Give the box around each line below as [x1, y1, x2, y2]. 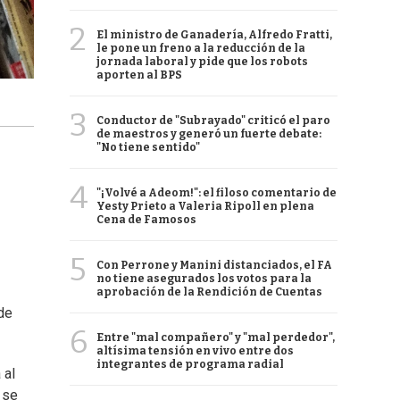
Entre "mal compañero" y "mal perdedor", [96, 331, 335, 344]
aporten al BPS [96, 69, 182, 81]
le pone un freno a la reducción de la [96, 42, 305, 54]
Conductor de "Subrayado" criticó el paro [96, 114, 330, 127]
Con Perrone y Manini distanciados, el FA [96, 259, 332, 271]
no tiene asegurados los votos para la [96, 272, 312, 285]
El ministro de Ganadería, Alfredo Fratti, [96, 29, 332, 41]
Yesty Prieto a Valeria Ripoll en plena [96, 200, 314, 212]
